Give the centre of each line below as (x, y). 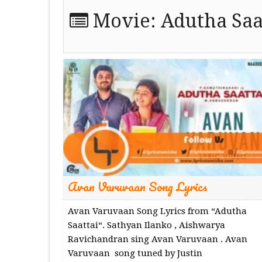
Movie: (124, 21)
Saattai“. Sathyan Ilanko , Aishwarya (146, 225)
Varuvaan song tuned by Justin (135, 253)
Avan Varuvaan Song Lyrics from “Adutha (157, 211)
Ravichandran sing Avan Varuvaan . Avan (157, 239)
